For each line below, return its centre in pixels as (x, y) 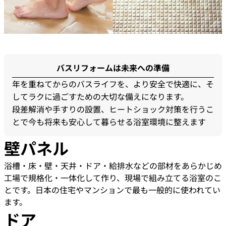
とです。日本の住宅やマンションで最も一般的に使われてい (112, 190)
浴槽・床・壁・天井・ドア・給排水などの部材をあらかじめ (113, 166)
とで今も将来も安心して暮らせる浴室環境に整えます (109, 122)
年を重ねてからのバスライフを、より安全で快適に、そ (113, 84)
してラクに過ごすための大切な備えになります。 (100, 97)
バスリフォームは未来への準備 (113, 68)
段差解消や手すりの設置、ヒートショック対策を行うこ (113, 109)
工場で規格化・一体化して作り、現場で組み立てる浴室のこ (113, 178)
